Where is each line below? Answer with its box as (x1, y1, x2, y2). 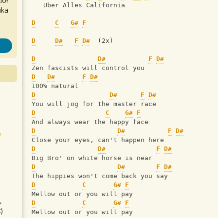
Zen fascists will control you (32, 64, 145, 72)
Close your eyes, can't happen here (32, 136, 164, 144)
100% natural (32, 82, 78, 90)
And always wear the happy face (32, 118, 148, 126)
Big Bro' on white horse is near (32, 154, 152, 162)
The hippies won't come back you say (32, 172, 168, 180)
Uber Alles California (32, 1, 125, 9)
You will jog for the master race (32, 100, 156, 108)
